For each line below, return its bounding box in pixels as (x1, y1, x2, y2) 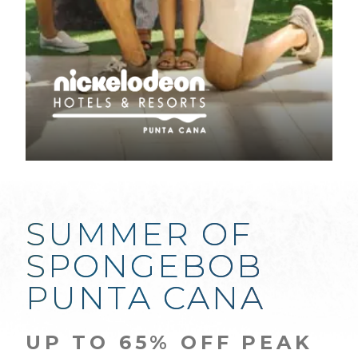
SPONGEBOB (26, 245, 263, 285)
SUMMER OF (26, 213, 253, 253)
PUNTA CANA (26, 277, 265, 317)
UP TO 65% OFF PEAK (26, 330, 313, 354)
